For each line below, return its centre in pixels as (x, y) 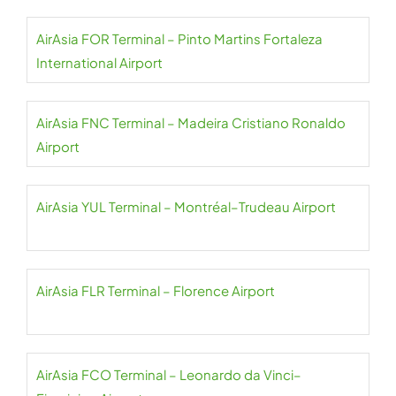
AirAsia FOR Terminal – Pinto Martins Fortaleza (179, 38)
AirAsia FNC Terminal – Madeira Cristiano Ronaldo (191, 122)
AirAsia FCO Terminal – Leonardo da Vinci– (169, 374)
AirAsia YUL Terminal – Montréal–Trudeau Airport (186, 206)
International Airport (99, 62)
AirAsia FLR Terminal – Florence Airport (156, 290)
